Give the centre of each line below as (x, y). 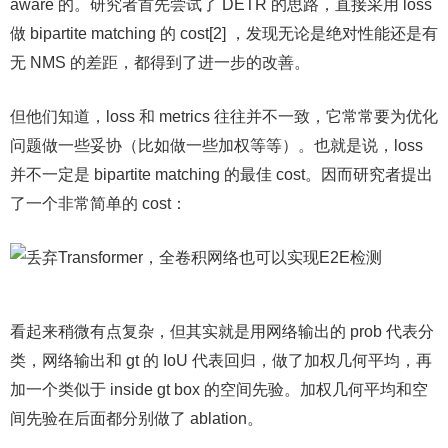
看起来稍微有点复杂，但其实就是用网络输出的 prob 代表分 (222, 331)
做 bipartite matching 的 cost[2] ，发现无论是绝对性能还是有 (224, 33)
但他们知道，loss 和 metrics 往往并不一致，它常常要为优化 (224, 116)
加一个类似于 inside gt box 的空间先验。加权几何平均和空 (219, 389)
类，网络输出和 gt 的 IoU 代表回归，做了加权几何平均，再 (221, 360)
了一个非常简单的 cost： (98, 203)
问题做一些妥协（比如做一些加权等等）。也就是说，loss (216, 145)
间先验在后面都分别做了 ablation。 (136, 418)
